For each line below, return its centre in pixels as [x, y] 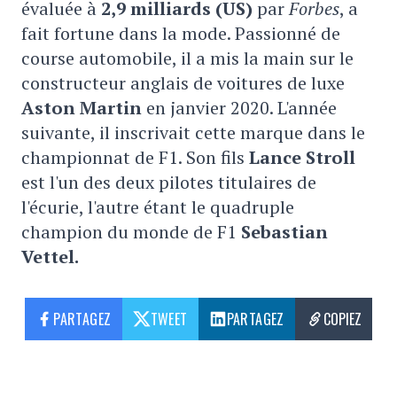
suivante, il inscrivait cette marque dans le [193, 132]
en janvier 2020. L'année [239, 108]
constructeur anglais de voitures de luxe [183, 83]
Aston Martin [82, 108]
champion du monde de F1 [131, 232]
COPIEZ [342, 319]
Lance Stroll [302, 157]
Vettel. [50, 257]
